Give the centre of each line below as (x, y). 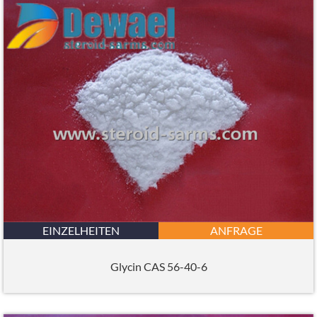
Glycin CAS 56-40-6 (158, 266)
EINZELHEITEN (81, 231)
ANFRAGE (236, 231)
